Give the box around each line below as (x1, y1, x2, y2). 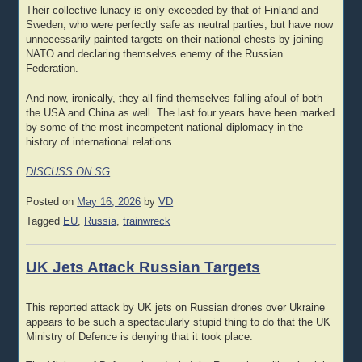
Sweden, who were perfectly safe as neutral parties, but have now (26, 19, 334, 32)
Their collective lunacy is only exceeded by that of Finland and (26, 5, 319, 17)
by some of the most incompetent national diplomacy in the (26, 122, 304, 134)
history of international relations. (26, 137, 176, 149)
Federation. (26, 63, 79, 75)
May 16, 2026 (77, 196, 141, 208)
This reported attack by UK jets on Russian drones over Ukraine (26, 301, 326, 314)
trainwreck (123, 216, 171, 228)
